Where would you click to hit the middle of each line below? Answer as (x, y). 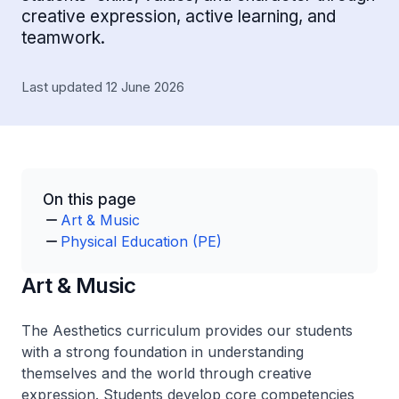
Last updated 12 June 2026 (103, 87)
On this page (90, 199)
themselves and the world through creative (167, 373)
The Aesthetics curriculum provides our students (187, 330)
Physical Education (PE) (141, 241)
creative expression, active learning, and (179, 16)
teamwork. (63, 38)
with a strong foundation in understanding (163, 352)
